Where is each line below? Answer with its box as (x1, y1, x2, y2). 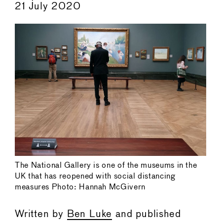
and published (112, 209, 181, 219)
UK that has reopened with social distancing (15, 172, 176, 180)
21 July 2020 (15, 2, 81, 12)
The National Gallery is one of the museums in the (15, 161, 197, 169)
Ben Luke (67, 209, 112, 219)
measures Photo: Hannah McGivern (15, 183, 146, 191)
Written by (15, 209, 67, 219)
